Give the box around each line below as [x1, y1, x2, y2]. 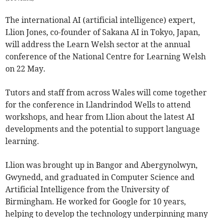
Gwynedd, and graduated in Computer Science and [5, 172, 195, 182]
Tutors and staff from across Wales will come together [5, 88, 207, 98]
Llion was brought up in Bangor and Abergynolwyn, [5, 160, 198, 170]
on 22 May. [5, 64, 46, 74]
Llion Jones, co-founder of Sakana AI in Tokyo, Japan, [5, 27, 200, 37]
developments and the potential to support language [5, 124, 200, 134]
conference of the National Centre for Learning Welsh [5, 52, 206, 62]
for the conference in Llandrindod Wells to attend [5, 100, 191, 110]
